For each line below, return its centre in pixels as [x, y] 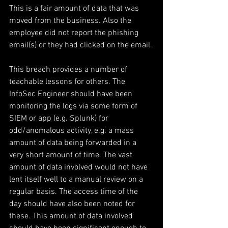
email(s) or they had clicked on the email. [81, 45]
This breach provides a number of [69, 70]
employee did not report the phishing [75, 33]
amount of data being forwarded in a [74, 143]
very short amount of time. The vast [72, 155]
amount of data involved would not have [79, 167]
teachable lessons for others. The [68, 82]
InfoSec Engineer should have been [72, 94]
